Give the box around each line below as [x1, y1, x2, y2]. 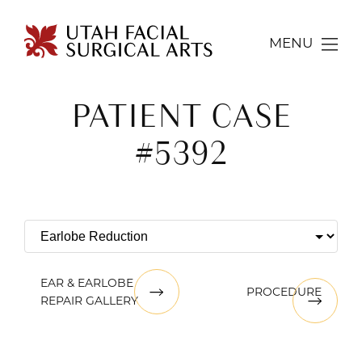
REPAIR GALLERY [40, 296, 138, 308]
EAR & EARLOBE [40, 278, 133, 290]
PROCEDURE [246, 287, 322, 299]
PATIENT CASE [70, 92, 292, 139]
